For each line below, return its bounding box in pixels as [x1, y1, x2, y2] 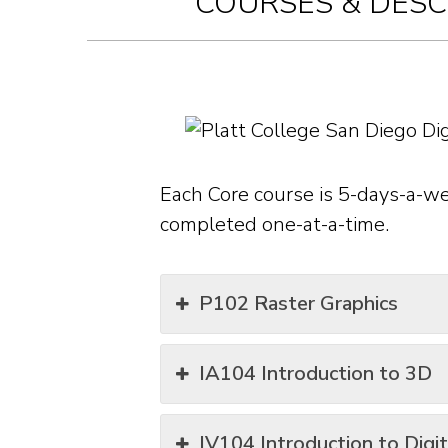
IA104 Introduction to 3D [199, 360, 432, 387]
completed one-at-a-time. [160, 211, 389, 238]
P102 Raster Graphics [199, 290, 398, 317]
